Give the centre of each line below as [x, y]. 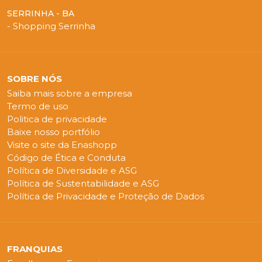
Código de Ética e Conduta [66, 158]
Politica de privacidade [57, 119]
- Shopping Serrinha [51, 26]
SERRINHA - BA [41, 14]
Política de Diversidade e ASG [72, 171]
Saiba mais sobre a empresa [70, 94]
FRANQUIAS [35, 249]
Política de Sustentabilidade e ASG [83, 184]
